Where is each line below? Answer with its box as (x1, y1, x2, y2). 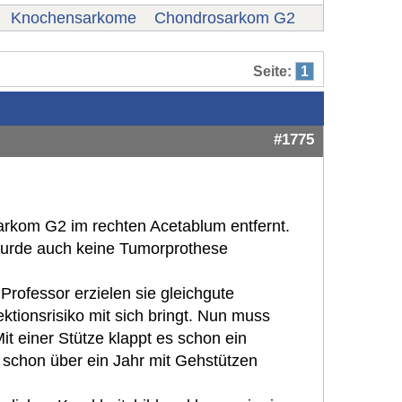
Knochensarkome (11, 9, 136, 27)
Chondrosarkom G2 (154, 9, 295, 27)
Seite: (253, 64, 292, 79)
